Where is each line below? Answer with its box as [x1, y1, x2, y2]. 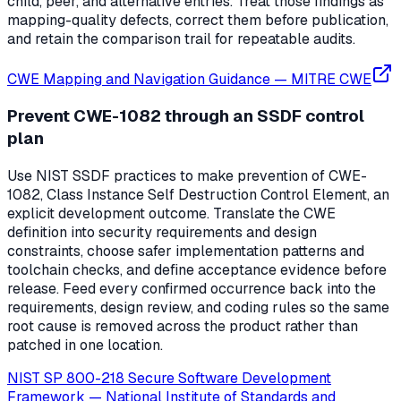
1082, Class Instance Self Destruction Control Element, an [7, 185, 389, 205]
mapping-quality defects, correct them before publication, [7, 10, 388, 30]
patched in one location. [7, 336, 163, 355]
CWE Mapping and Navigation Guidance [7, 69, 270, 89]
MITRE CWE [291, 69, 371, 89]
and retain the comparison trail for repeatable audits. [7, 29, 355, 48]
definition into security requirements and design [7, 223, 317, 243]
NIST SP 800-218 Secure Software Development [7, 369, 331, 388]
